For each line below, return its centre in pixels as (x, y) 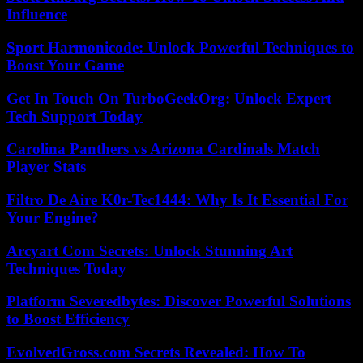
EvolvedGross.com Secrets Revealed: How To (156, 352)
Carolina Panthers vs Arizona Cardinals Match (163, 149)
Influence (37, 15)
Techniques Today (66, 268)
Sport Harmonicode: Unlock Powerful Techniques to (180, 47)
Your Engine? (53, 217)
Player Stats (46, 167)
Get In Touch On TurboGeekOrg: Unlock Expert (169, 98)
